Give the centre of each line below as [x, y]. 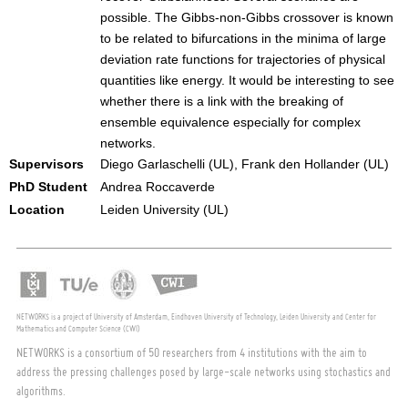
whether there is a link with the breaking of [222, 101]
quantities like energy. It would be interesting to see [247, 80]
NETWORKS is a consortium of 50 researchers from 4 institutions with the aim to [191, 352]
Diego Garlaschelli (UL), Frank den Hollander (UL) [245, 164]
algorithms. [41, 390]
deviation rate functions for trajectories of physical [243, 59]
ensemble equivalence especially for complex [230, 122]
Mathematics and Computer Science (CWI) [78, 328]
